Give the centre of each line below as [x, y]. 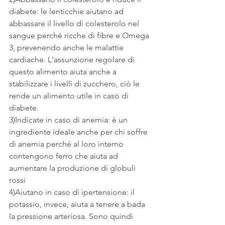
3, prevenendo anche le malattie [67, 47]
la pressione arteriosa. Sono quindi [72, 216]
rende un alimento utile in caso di [70, 95]
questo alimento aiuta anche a [64, 71]
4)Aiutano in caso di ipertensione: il [73, 192]
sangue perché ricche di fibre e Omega [80, 35]
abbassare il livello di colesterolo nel [75, 23]
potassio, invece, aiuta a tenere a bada [78, 204]
